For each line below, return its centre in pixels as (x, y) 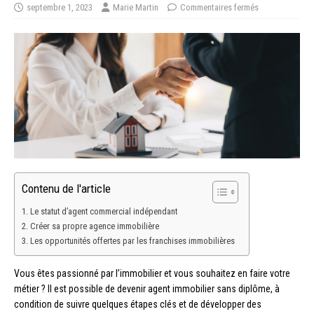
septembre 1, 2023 (60, 8)
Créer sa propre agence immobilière (94, 226)
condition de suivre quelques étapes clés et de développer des (138, 304)
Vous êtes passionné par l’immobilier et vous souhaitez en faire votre (152, 273)
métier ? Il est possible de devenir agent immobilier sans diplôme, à (147, 288)
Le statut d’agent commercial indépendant (103, 211)
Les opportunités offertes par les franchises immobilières (132, 240)
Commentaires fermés (219, 8)
